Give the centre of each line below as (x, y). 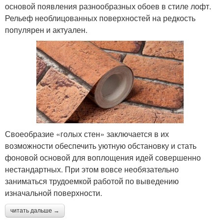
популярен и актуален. (46, 29)
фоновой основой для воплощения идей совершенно (103, 158)
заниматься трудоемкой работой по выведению (92, 181)
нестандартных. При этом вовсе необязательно (92, 169)
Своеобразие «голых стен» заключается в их (87, 134)
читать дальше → (35, 211)
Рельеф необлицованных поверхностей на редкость (100, 18)
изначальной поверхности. (54, 193)
